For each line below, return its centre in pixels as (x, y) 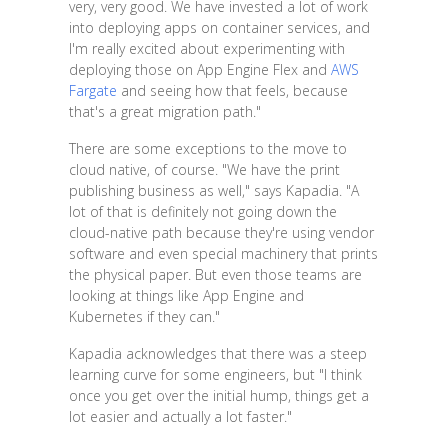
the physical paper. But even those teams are (215, 275)
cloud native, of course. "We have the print (204, 170)
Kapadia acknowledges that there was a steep (217, 354)
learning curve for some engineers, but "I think (215, 375)
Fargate (92, 91)
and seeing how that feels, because (232, 91)
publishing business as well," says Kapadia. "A (213, 191)
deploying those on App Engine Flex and (199, 70)
